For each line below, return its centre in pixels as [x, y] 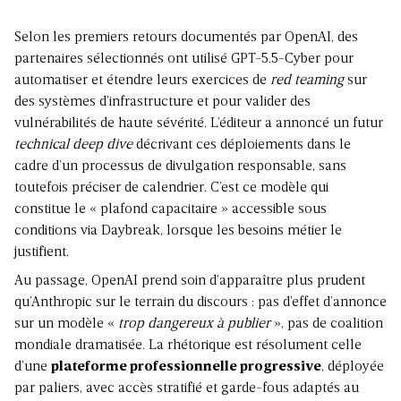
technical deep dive [73, 145]
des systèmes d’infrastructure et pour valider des [162, 102]
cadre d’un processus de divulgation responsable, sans [180, 166]
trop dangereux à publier [194, 324]
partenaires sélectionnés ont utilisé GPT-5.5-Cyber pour [184, 59]
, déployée [353, 367]
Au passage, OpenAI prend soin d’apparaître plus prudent [190, 281]
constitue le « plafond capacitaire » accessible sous [171, 209]
